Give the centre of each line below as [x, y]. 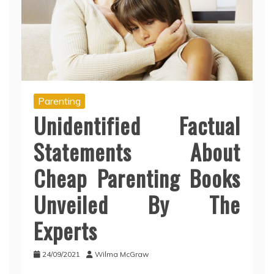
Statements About [137, 152]
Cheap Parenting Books [137, 178]
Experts [65, 231]
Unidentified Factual [137, 125]
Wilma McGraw [122, 254]
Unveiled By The [137, 204]
